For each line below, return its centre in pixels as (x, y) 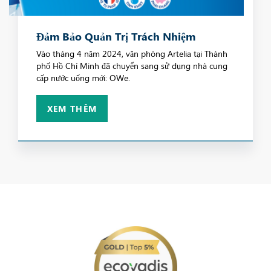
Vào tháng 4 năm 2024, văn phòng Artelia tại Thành (132, 54)
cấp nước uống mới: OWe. (83, 78)
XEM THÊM (72, 109)
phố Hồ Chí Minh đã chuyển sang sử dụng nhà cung (132, 66)
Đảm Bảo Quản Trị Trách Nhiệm (116, 37)
